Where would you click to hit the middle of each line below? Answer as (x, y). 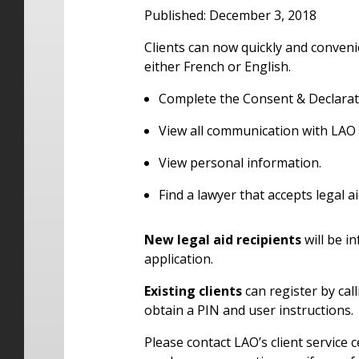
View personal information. (240, 163)
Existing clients (193, 291)
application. (179, 259)
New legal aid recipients (223, 240)
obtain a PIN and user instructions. (249, 311)
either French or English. (218, 67)
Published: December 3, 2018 (230, 16)
